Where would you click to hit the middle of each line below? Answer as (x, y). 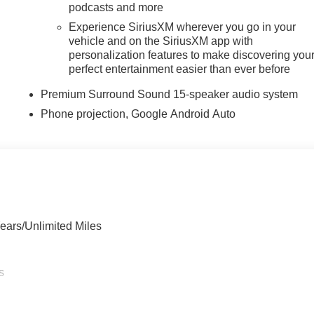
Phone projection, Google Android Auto (138, 114)
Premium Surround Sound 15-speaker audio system (170, 94)
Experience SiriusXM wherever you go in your (183, 27)
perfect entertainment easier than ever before (180, 69)
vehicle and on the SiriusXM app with (161, 41)
